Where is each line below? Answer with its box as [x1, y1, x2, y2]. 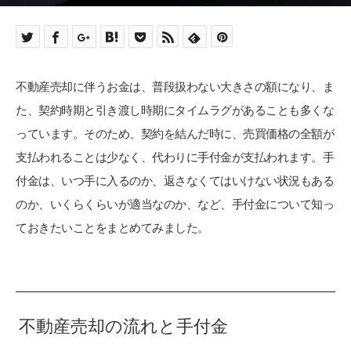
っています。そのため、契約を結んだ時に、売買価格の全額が [16, 125, 334, 143]
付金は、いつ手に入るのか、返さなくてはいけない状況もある [16, 172, 334, 190]
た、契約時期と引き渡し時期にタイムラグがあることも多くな [16, 102, 334, 119]
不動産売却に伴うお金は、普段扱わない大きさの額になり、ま [16, 78, 334, 96]
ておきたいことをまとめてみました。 [16, 219, 209, 237]
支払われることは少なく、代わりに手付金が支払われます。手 [16, 149, 334, 166]
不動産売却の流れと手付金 [19, 313, 229, 337]
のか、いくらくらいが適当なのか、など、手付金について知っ [16, 196, 334, 213]
